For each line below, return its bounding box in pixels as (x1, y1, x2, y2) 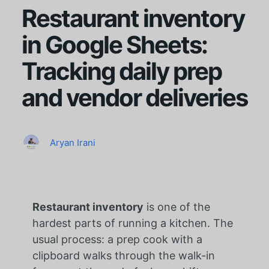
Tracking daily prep (21, 56, 222, 86)
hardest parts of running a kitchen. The (32, 216, 233, 229)
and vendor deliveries (21, 82, 247, 112)
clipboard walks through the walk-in (32, 249, 215, 262)
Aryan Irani (49, 136, 95, 148)
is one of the (143, 200, 210, 213)
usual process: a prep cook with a (32, 232, 202, 246)
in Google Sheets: (21, 29, 207, 59)
